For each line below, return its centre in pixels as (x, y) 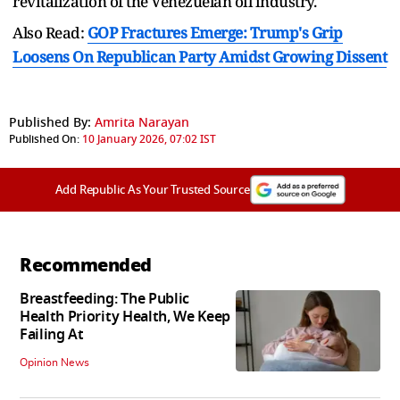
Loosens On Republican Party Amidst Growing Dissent (200, 57)
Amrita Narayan (142, 123)
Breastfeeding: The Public (104, 300)
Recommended (86, 266)
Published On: (44, 140)
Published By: (50, 123)
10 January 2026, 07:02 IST (149, 140)
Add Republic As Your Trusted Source (152, 190)
